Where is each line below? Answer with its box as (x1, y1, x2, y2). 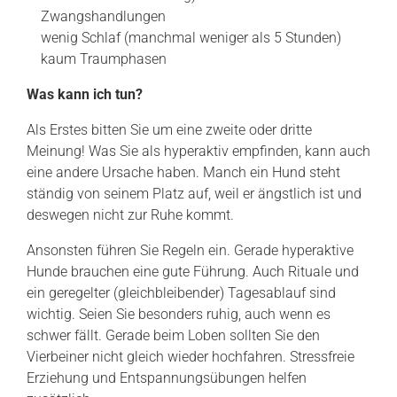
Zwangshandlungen (41, 8, 166, 25)
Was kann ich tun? (27, 86, 143, 103)
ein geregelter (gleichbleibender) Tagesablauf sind (27, 284, 336, 301)
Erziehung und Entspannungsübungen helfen (27, 370, 307, 386)
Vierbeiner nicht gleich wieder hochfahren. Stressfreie (27, 348, 354, 365)
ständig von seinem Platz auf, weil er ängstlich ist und (27, 185, 362, 202)
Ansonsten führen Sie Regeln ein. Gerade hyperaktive (27, 242, 354, 259)
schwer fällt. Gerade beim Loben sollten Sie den (27, 327, 320, 344)
